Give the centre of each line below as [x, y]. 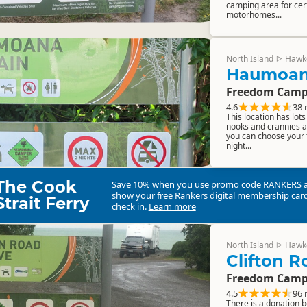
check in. [130, 206]
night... [238, 145]
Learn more [172, 206]
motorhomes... [254, 15]
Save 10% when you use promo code [187, 184]
